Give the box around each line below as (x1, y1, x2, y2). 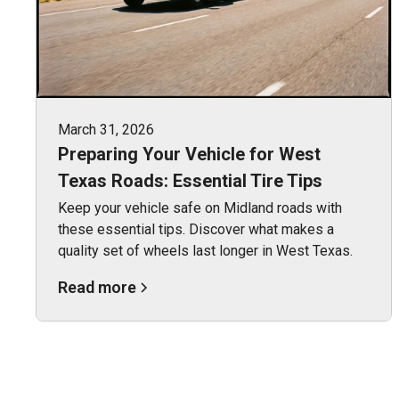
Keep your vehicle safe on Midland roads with (58, 199, 342, 216)
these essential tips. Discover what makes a (58, 220, 334, 238)
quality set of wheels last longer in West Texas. (58, 241, 353, 259)
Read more (58, 277, 136, 297)
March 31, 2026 (58, 120, 154, 138)
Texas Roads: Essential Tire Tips (58, 169, 322, 191)
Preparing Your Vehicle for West (58, 142, 321, 165)
